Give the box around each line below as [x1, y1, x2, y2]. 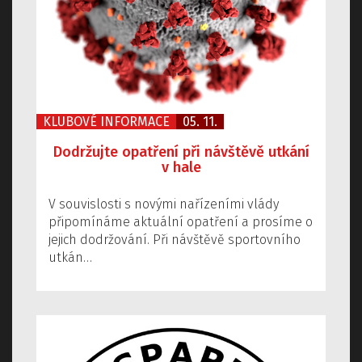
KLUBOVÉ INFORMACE [43, 114, 170, 130]
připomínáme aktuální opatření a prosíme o [48, 214, 313, 230]
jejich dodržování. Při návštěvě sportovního [48, 232, 301, 248]
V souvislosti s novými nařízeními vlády [48, 196, 279, 213]
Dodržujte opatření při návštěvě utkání [53, 143, 309, 162]
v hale [161, 158, 201, 177]
